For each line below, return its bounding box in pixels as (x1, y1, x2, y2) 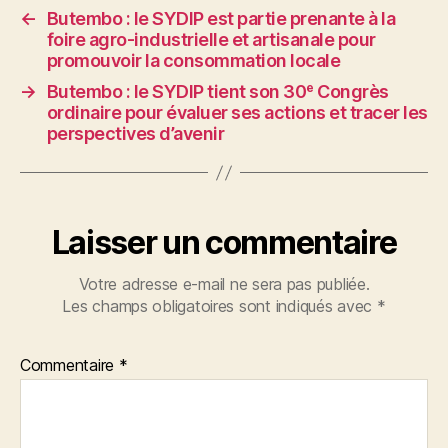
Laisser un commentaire (51, 223, 397, 263)
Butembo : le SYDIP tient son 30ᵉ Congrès (46, 81, 389, 103)
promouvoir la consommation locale (46, 50, 341, 72)
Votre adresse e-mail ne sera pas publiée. (78, 274, 370, 295)
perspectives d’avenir (46, 123, 225, 145)
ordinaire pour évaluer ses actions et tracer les (46, 102, 428, 124)
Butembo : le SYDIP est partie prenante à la (46, 8, 396, 30)
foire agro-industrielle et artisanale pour (46, 29, 376, 51)
